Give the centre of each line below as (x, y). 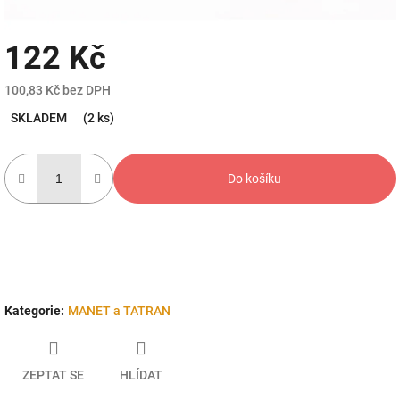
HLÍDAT (141, 375)
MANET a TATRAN (119, 310)
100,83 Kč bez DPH (58, 90)
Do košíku (254, 178)
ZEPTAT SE (53, 375)
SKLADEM (39, 117)
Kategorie (33, 310)
